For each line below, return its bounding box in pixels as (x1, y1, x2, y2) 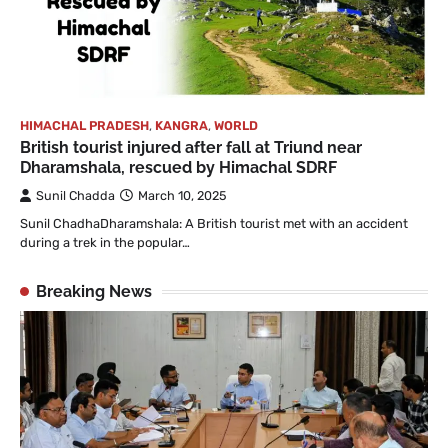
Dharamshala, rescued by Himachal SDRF (20, 158, 337, 178)
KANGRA (155, 118, 208, 134)
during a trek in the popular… (20, 235, 190, 251)
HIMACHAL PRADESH (20, 118, 149, 134)
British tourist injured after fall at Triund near (20, 138, 362, 158)
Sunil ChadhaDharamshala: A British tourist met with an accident (20, 216, 408, 232)
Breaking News (36, 282, 152, 302)
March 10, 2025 (138, 188, 227, 204)
